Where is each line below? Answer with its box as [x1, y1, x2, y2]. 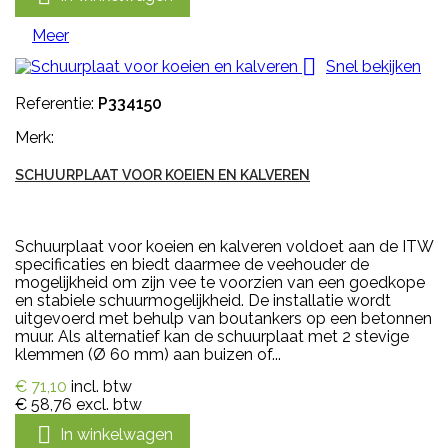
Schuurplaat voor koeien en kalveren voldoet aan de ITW [15, 237, 433, 257]
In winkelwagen [60, 424, 173, 444]
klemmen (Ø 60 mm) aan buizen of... [15, 345, 281, 365]
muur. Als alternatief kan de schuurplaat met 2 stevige [15, 327, 409, 347]
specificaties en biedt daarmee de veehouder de [15, 255, 369, 275]
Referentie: [15, 94, 98, 114]
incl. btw [71, 377, 132, 397]
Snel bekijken [326, 56, 421, 76]
